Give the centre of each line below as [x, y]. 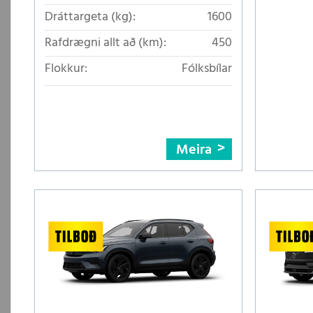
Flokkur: [66, 68]
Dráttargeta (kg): [90, 17]
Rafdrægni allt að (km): [105, 43]
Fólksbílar [207, 68]
